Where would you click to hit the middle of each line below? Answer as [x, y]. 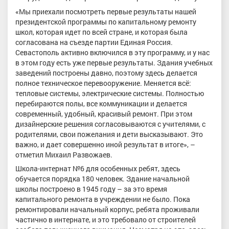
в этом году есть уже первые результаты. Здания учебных [114, 62]
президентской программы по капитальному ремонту [106, 21]
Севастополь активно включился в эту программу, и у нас [112, 52]
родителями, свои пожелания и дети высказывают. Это [109, 134]
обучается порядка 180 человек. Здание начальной [102, 179]
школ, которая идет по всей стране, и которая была [101, 32]
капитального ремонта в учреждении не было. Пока [103, 199]
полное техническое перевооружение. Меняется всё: [103, 83]
